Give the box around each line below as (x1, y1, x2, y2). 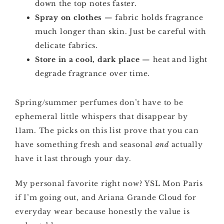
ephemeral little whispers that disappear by (15, 112, 188, 121)
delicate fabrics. (35, 41, 98, 50)
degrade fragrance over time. (35, 69, 150, 78)
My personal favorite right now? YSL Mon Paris (15, 179, 203, 188)
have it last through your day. (15, 154, 131, 163)
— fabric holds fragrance (102, 13, 203, 22)
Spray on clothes (35, 13, 102, 22)
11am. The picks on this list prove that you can (15, 126, 199, 135)
